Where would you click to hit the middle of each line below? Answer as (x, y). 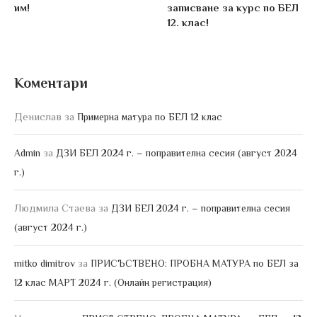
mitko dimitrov (45, 264)
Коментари (51, 83)
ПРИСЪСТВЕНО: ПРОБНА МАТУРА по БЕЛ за (195, 264)
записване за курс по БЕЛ (233, 8)
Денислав (38, 117)
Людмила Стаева (55, 208)
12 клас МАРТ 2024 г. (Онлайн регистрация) (113, 283)
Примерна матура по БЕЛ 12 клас (150, 117)
